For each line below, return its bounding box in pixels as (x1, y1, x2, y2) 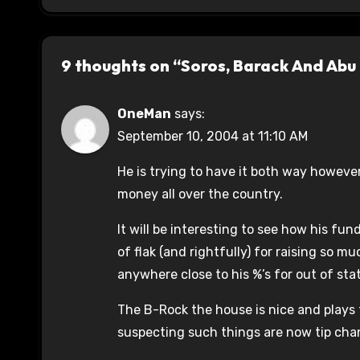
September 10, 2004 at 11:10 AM (117, 129, 308, 145)
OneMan (117, 106, 171, 122)
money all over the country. (117, 186, 283, 202)
